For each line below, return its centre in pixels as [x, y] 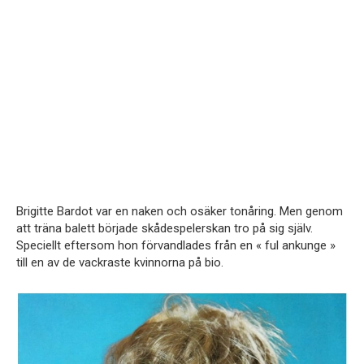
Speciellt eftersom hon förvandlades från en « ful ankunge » [176, 245]
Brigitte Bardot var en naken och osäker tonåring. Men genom [180, 211]
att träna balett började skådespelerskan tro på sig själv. [165, 228]
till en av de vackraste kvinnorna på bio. [120, 262]
